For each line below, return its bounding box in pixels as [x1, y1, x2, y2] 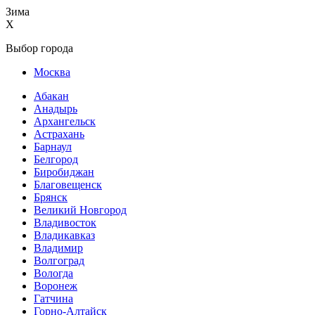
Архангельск [34, 115, 96, 127]
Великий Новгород [34, 204, 127, 216]
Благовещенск [34, 179, 102, 191]
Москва [34, 66, 70, 78]
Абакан [34, 90, 69, 102]
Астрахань [34, 128, 84, 140]
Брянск [34, 191, 67, 203]
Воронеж [34, 280, 77, 292]
